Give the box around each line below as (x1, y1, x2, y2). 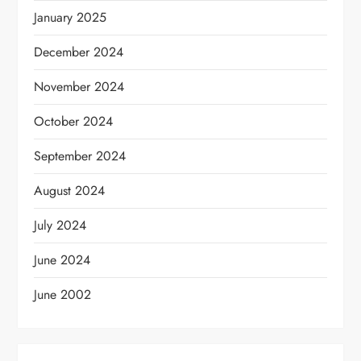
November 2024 (34, 77, 125, 96)
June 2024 (34, 251, 91, 269)
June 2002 (34, 285, 92, 304)
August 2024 (34, 181, 106, 200)
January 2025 (34, 8, 107, 27)
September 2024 (34, 147, 127, 165)
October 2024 (34, 112, 114, 131)
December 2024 (34, 43, 124, 61)
